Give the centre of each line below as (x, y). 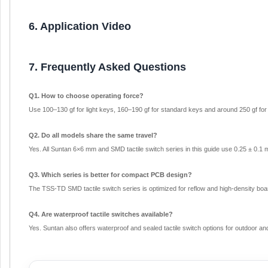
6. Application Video (80, 27)
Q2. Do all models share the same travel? (93, 135)
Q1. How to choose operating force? (86, 96)
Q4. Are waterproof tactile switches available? (101, 214)
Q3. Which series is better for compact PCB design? (110, 175)
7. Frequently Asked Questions (107, 67)
